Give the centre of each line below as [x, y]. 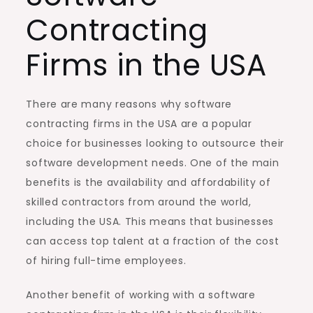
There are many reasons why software [129, 104]
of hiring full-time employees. [106, 260]
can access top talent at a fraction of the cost [153, 241]
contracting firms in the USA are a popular [139, 123]
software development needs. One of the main [153, 162]
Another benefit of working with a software [141, 294]
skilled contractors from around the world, [139, 202]
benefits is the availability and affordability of [148, 182]
